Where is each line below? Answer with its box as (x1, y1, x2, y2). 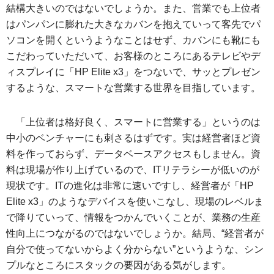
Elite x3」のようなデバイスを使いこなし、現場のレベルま (6, 196, 264, 207)
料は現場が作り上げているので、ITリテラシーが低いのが (6, 165, 259, 175)
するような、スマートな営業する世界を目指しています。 (6, 83, 261, 93)
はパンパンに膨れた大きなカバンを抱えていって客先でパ (6, 19, 261, 29)
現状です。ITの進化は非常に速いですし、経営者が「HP (6, 180, 254, 191)
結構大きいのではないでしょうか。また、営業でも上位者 (6, 3, 261, 13)
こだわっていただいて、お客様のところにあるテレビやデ (6, 51, 261, 61)
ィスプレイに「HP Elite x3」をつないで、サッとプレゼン (6, 67, 261, 77)
